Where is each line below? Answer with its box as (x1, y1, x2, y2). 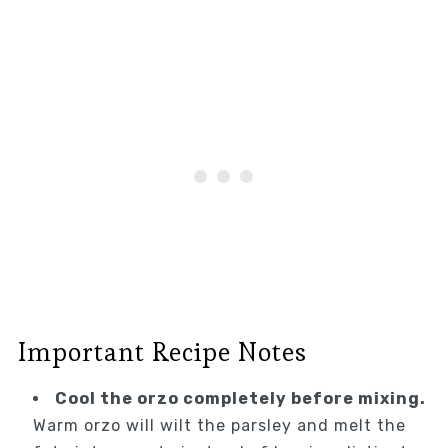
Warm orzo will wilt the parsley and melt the (32, 415, 406, 435)
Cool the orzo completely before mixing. (54, 388, 426, 408)
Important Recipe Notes (17, 334, 307, 369)
